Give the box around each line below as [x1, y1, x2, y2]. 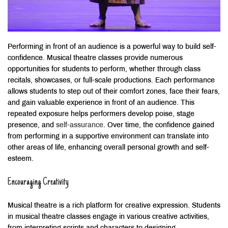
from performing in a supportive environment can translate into [8, 133, 209, 140]
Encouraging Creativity [8, 177, 69, 189]
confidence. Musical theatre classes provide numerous [8, 55, 183, 62]
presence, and [8, 122, 56, 129]
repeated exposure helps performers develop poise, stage [8, 111, 194, 118]
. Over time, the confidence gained [103, 122, 214, 129]
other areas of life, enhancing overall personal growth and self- [8, 145, 209, 152]
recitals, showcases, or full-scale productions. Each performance [8, 77, 215, 84]
